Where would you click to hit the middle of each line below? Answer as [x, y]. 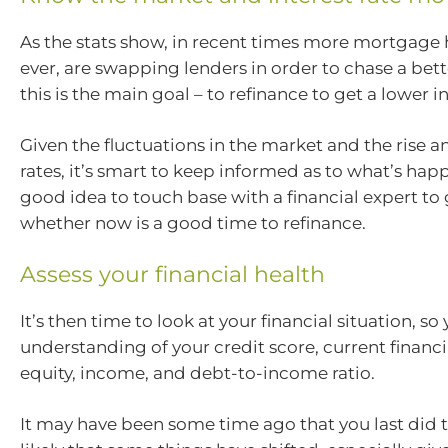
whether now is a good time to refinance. [193, 223]
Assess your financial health [172, 274]
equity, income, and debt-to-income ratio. [197, 372]
